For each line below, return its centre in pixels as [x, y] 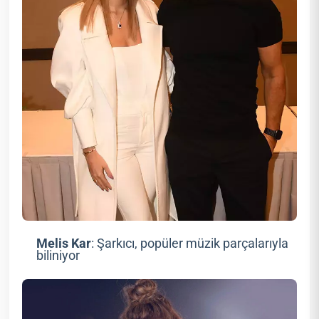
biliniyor [58, 256]
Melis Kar [63, 244]
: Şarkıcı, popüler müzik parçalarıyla [189, 244]
